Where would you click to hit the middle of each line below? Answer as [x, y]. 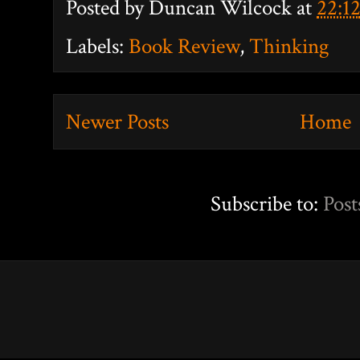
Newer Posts [117, 121]
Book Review [184, 46]
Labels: [97, 46]
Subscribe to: [267, 204]
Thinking [289, 46]
